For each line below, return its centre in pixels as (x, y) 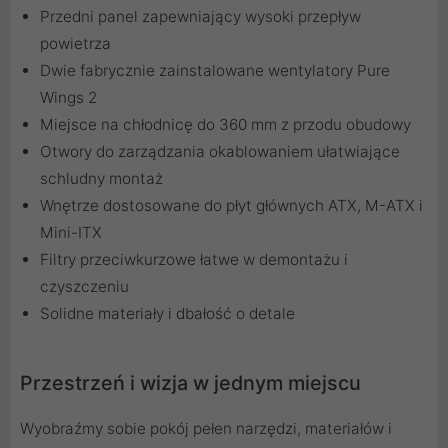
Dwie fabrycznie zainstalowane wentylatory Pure (215, 71)
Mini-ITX (71, 233)
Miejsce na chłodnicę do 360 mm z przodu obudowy (225, 125)
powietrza (75, 44)
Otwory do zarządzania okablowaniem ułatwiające (220, 152)
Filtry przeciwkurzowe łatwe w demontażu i (194, 260)
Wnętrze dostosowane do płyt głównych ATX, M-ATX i (231, 206)
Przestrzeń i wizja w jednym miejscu (190, 383)
